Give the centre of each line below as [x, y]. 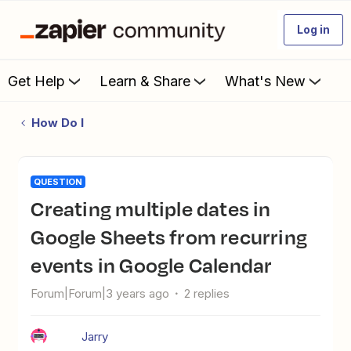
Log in [313, 29]
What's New [265, 81]
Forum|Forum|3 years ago [100, 293]
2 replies [207, 293]
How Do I [57, 123]
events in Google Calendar [152, 265]
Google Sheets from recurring [169, 237]
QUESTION [58, 182]
